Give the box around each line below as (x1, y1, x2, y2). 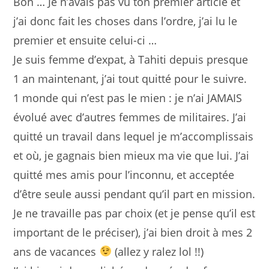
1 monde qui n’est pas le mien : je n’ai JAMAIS (13, 90, 243, 105)
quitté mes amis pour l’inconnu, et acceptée (13, 167, 235, 182)
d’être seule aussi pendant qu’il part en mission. (13, 186, 256, 201)
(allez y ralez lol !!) (111, 244, 204, 259)
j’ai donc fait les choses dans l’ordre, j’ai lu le (13, 13, 238, 28)
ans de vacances (13, 244, 100, 259)
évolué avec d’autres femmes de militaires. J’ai (13, 109, 247, 124)
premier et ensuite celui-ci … (13, 32, 157, 47)
